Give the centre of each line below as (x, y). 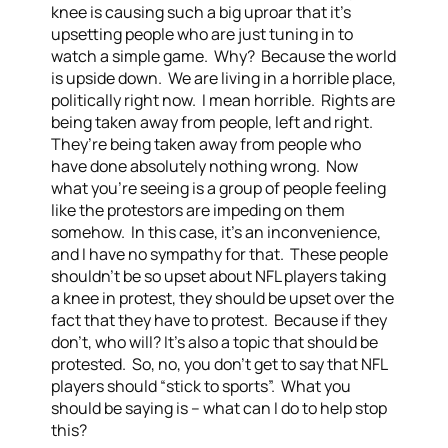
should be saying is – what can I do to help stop (219, 408)
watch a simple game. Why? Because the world (224, 56)
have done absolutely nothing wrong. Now (205, 166)
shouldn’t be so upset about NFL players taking (219, 276)
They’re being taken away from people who (206, 144)
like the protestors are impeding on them (198, 210)
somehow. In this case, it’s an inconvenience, (216, 232)
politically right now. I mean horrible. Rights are (223, 100)
